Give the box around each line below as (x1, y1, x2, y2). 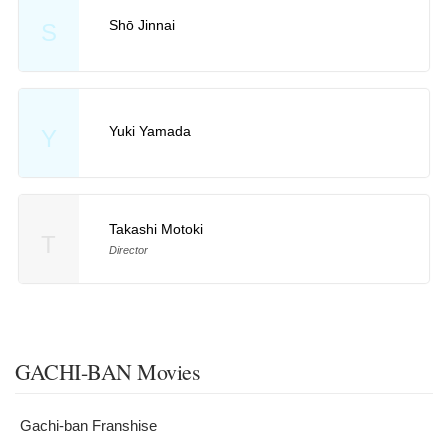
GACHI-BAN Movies (15, 356, 200, 386)
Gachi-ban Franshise (20, 416, 157, 434)
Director (108, 243, 148, 256)
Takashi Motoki (108, 220, 203, 237)
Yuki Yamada (108, 122, 191, 139)
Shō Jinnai (108, 16, 175, 33)
